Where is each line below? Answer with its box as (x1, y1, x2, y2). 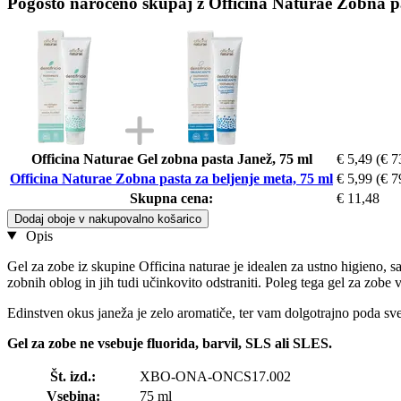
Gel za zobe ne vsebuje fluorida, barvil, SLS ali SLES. (7, 335, 332, 351)
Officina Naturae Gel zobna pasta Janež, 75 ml (30, 150, 312, 166)
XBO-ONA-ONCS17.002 (140, 368, 291, 384)
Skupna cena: (130, 190, 213, 206)
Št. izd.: (50, 368, 96, 384)
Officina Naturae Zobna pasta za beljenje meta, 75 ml (10, 170, 333, 186)
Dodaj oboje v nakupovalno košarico (14, 211, 201, 226)
